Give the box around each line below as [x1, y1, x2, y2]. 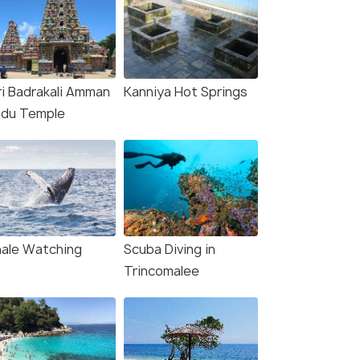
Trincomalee [124, 262, 199, 280]
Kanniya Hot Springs [124, 83, 247, 101]
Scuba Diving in [124, 240, 215, 259]
